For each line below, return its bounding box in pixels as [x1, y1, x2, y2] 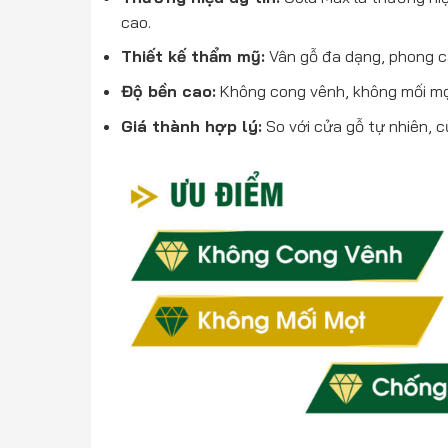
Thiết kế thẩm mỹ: [121, 46, 266, 67]
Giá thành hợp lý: [121, 115, 263, 136]
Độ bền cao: [121, 80, 217, 101]
